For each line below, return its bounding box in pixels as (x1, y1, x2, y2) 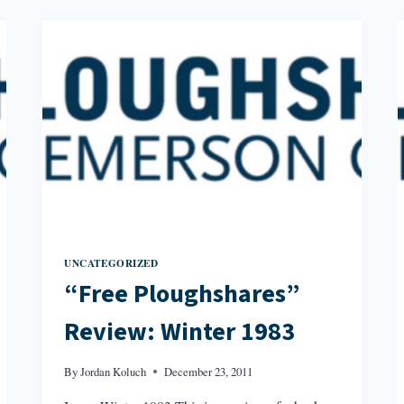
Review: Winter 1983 (64, 314, 296, 351)
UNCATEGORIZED (64, 254, 159, 271)
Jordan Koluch (80, 363, 147, 381)
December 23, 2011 (164, 363, 253, 381)
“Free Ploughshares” (64, 276, 301, 313)
